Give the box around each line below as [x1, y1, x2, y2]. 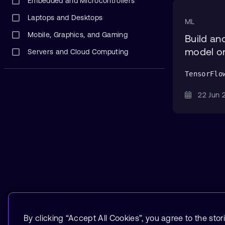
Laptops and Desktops [28, 14, 103, 22]
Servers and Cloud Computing [28, 48, 129, 56]
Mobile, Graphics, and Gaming [28, 31, 128, 39]
